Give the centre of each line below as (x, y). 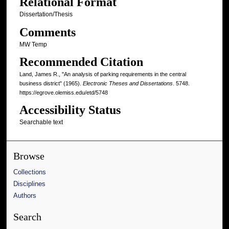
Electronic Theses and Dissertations (128, 84)
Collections (30, 172)
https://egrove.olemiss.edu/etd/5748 (63, 93)
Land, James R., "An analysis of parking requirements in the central (102, 74)
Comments (47, 32)
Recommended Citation (81, 62)
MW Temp (33, 44)
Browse (29, 156)
